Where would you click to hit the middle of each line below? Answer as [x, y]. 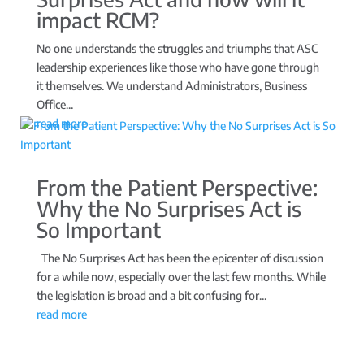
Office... [54, 104]
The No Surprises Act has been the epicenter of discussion [180, 258]
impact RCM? [97, 19]
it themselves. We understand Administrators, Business [171, 85]
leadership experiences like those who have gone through [178, 67]
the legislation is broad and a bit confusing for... [151, 295]
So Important [98, 229]
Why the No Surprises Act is [169, 208]
